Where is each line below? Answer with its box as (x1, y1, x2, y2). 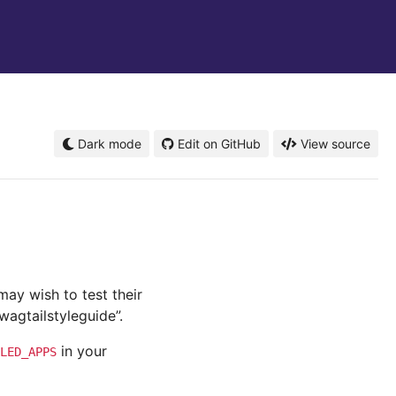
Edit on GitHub (178, 136, 261, 151)
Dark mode (74, 136, 141, 151)
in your (57, 342, 107, 360)
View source (301, 136, 370, 151)
